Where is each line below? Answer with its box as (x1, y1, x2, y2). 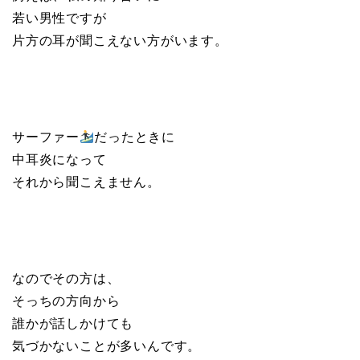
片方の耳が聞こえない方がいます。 (12, 34, 228, 48)
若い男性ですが (12, 11, 107, 26)
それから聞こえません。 (12, 175, 161, 190)
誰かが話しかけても (12, 317, 134, 331)
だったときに (94, 130, 176, 145)
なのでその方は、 (12, 272, 121, 286)
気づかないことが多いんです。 (12, 339, 202, 354)
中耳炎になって (12, 153, 107, 167)
